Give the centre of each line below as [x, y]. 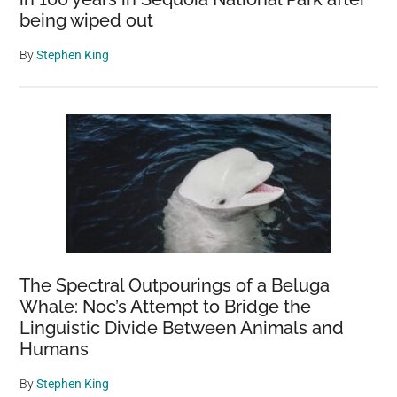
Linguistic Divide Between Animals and [182, 328]
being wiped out [87, 20]
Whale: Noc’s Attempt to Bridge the [166, 307]
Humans [54, 349]
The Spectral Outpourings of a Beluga [175, 285]
